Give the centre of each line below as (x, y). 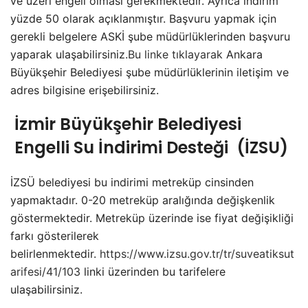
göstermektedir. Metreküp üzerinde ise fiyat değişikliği (152, 218)
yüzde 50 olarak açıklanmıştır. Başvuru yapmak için (143, 19)
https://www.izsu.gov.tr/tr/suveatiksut (197, 254)
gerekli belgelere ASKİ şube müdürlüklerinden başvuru (150, 37)
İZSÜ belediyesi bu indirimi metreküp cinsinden (132, 183)
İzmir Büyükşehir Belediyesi (126, 124)
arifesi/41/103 (45, 272)
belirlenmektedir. (55, 254)
